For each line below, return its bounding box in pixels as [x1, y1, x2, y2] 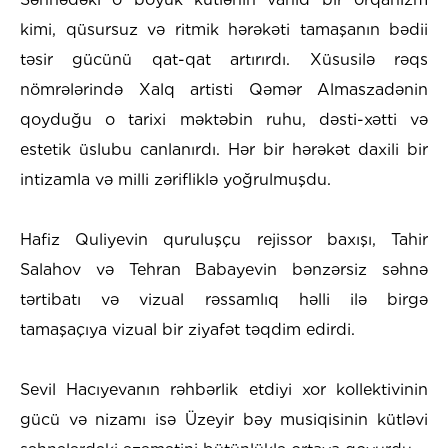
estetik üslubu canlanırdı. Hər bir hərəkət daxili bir [20, 140, 428, 160]
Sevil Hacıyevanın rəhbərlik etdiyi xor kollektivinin [20, 380, 428, 400]
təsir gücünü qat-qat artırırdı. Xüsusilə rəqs [20, 50, 428, 70]
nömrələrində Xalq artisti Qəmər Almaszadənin [20, 80, 428, 100]
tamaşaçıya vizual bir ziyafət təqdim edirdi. [20, 320, 355, 340]
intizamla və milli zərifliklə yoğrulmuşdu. [20, 170, 331, 190]
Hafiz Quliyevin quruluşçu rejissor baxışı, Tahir [20, 230, 428, 250]
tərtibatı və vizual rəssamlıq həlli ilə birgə [20, 290, 428, 310]
